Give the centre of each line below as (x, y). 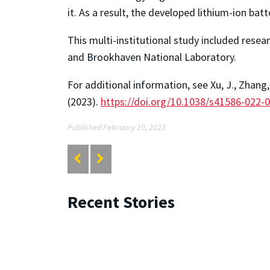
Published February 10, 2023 (117, 127)
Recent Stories (121, 202)
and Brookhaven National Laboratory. (152, 57)
